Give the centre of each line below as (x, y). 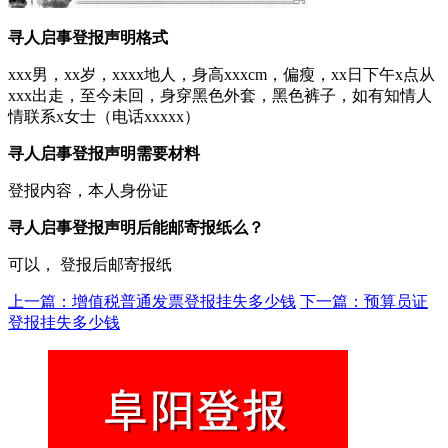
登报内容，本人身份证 (88, 190)
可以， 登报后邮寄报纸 (90, 264)
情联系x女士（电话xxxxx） (104, 116)
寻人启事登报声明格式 (88, 37)
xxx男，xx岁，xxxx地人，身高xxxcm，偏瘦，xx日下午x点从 (221, 74)
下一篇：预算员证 (364, 301)
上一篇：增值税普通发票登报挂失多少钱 (152, 301)
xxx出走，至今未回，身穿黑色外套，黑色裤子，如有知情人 (220, 95)
